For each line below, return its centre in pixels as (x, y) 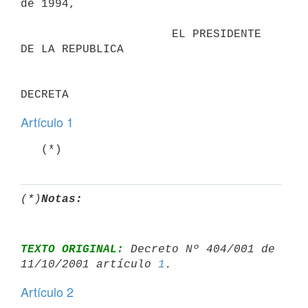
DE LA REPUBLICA (72, 49)
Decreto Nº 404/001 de (199, 249)
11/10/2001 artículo (89, 264)
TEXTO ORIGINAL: (72, 249)
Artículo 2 (47, 291)
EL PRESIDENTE (96, 34)
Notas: (62, 199)
